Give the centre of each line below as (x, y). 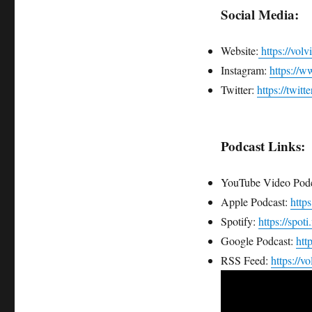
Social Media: (259, 15)
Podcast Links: (263, 146)
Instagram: (245, 70)
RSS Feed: (245, 260)
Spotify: (239, 221)
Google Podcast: (258, 241)
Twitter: (239, 90)
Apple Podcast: (255, 202)
